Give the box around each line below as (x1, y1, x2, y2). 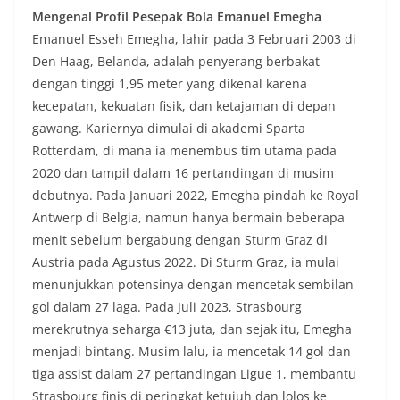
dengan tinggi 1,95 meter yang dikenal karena (32, 74, 307, 92)
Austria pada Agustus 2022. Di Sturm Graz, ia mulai (32, 253, 339, 271)
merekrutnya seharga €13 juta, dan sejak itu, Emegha (32, 320, 352, 337)
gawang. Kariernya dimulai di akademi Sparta (32, 119, 305, 137)
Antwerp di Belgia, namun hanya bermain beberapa (32, 208, 345, 226)
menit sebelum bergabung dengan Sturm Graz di (32, 230, 328, 248)
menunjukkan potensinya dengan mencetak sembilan (32, 275, 354, 293)
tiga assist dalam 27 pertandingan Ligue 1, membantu (32, 364, 356, 382)
